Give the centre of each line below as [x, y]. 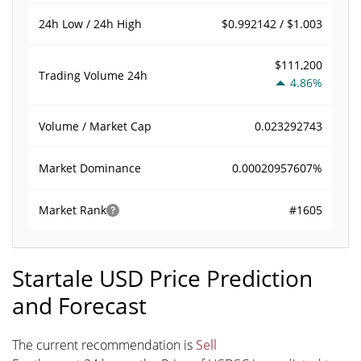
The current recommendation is [104, 345]
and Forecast [79, 305]
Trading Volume [83, 75]
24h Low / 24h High [90, 24]
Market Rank [73, 210]
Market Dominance [90, 168]
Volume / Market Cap [95, 126]
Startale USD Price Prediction [162, 278]
